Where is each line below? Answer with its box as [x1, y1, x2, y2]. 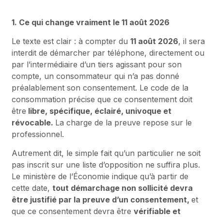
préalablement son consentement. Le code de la [12, 82, 188, 93]
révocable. [12, 117, 55, 127]
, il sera [178, 36, 205, 46]
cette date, [12, 183, 52, 193]
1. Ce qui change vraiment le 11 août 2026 [12, 17, 170, 27]
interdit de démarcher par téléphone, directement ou [12, 47, 204, 58]
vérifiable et [134, 206, 181, 216]
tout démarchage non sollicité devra [52, 183, 193, 193]
